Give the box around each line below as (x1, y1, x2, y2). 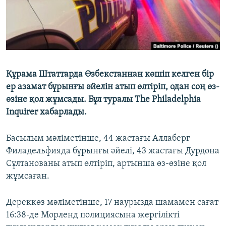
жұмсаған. (6, 172, 49, 182)
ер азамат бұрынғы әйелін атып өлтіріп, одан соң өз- (6, 82, 219, 92)
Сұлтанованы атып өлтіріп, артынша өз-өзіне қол (6, 159, 206, 169)
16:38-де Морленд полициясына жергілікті (6, 210, 180, 220)
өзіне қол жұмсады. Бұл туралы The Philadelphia (6, 95, 201, 105)
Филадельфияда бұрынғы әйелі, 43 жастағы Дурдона (6, 146, 219, 156)
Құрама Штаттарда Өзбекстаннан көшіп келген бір (6, 70, 214, 80)
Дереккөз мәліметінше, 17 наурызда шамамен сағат (6, 198, 218, 208)
